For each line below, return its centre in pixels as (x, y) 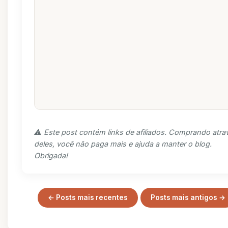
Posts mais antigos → (188, 197)
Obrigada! (51, 155)
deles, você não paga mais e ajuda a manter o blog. (123, 144)
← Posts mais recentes (88, 197)
